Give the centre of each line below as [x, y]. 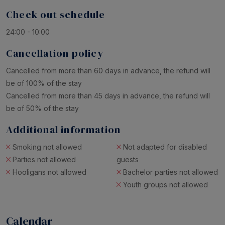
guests [128, 160]
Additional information [64, 130]
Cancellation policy [55, 53]
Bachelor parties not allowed [171, 172]
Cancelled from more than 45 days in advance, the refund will [108, 96]
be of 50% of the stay [42, 108]
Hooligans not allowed [49, 172]
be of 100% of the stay [44, 83]
